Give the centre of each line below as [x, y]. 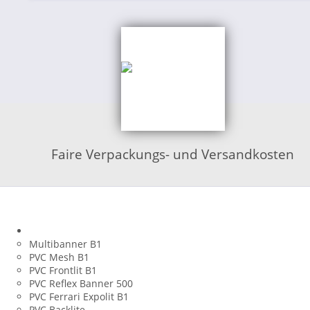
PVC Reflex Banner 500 [81, 283]
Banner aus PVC [66, 230]
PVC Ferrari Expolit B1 [79, 296]
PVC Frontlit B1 [63, 270]
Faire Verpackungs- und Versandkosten [173, 154]
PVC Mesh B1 [59, 257]
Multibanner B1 [65, 244]
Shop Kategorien [81, 215]
